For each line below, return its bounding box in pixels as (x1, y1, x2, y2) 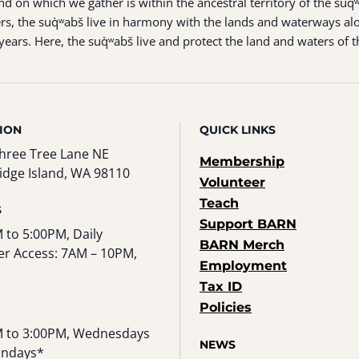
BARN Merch (200, 237, 284, 252)
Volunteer (200, 175, 265, 190)
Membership (200, 154, 284, 169)
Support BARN (200, 216, 296, 232)
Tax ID (200, 279, 242, 294)
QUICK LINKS (200, 123, 276, 137)
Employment (200, 258, 287, 273)
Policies (200, 300, 252, 315)
